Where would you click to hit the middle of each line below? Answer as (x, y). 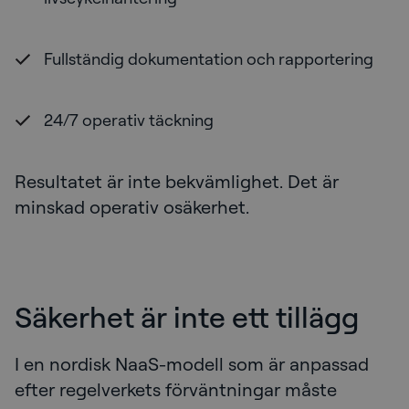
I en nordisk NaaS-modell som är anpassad (192, 364)
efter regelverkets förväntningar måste (176, 390)
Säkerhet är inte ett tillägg (187, 317)
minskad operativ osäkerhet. (132, 207)
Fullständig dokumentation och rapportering (209, 59)
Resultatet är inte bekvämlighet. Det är (177, 182)
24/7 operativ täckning (131, 120)
